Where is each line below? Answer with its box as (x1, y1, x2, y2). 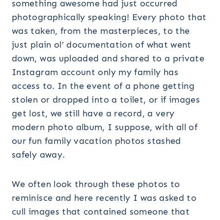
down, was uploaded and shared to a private (12, 53, 205, 64)
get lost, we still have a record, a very (12, 108, 175, 119)
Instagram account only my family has (12, 67, 178, 78)
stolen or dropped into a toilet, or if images (12, 94, 200, 106)
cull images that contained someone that (12, 206, 190, 218)
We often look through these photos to (12, 179, 180, 190)
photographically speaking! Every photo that (12, 12, 207, 23)
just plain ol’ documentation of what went (12, 39, 192, 51)
